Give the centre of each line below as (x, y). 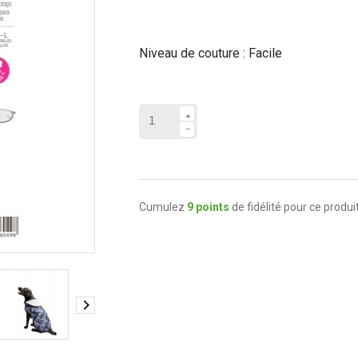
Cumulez (163, 207)
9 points (208, 207)
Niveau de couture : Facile (211, 53)
